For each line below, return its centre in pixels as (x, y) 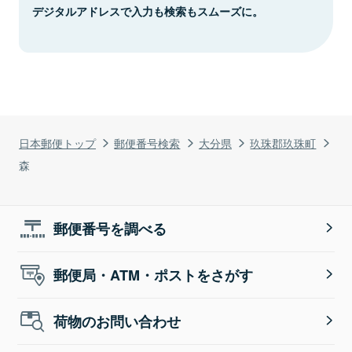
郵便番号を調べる (110, 228)
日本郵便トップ (57, 142)
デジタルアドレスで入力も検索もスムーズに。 (148, 11)
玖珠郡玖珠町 (283, 142)
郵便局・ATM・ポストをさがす (154, 275)
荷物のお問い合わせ (117, 321)
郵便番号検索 (147, 142)
